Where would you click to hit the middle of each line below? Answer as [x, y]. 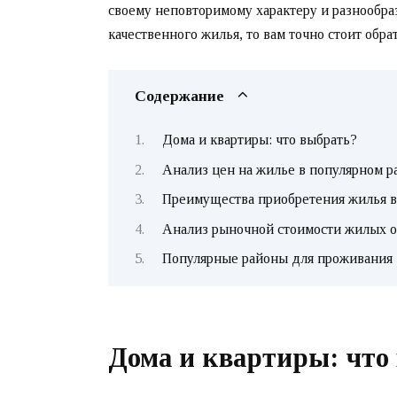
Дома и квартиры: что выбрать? [259, 140]
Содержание [179, 95]
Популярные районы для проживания [277, 258]
